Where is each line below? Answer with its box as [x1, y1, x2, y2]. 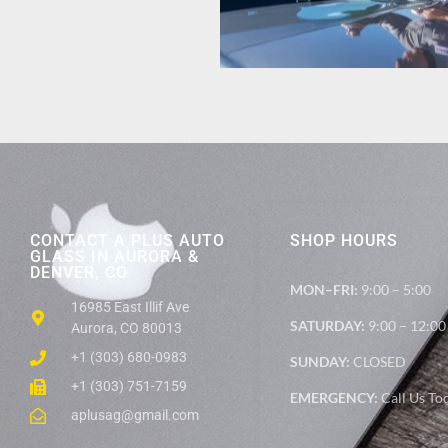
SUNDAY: [290, 353, 350, 371]
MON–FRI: [290, 281, 358, 299]
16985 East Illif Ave [71, 299, 189, 316]
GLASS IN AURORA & [30, 247, 199, 267]
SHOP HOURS [290, 231, 398, 251]
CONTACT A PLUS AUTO [30, 231, 225, 251]
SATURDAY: [290, 317, 365, 335]
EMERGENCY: [290, 389, 378, 407]
